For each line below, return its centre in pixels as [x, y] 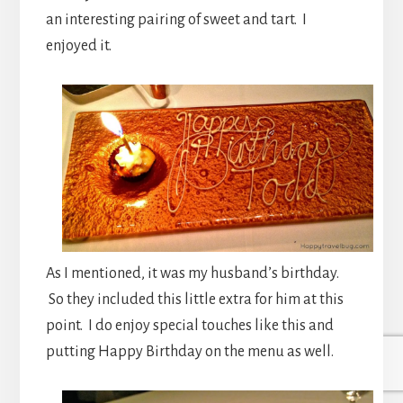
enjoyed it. [78, 45]
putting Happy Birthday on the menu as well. [189, 351]
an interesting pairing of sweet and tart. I [176, 19]
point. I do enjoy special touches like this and [189, 325]
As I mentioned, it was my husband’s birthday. [192, 273]
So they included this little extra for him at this [194, 299]
